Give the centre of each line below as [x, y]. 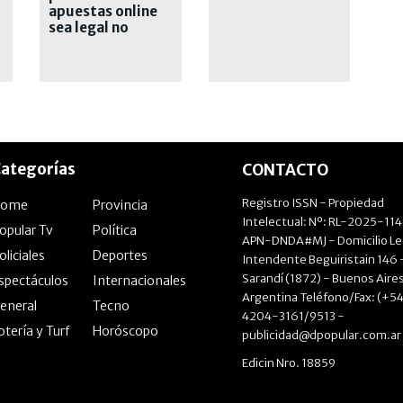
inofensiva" [89, 59]
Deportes [120, 255]
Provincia [120, 205]
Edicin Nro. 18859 [289, 363]
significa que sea [105, 43]
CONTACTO [285, 170]
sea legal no [89, 27]
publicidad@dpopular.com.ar [322, 335]
